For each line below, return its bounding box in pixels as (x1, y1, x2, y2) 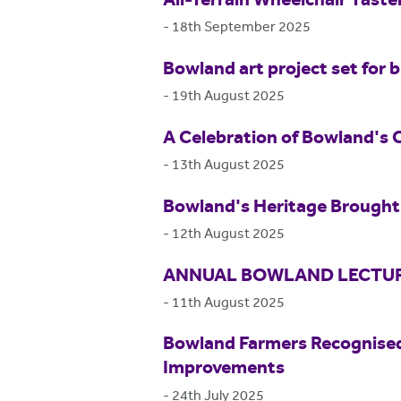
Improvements (163, 354, 285, 384)
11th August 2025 (172, 293, 285, 314)
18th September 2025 (172, 17, 311, 38)
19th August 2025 (172, 86, 285, 107)
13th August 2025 (172, 155, 285, 176)
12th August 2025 (172, 224, 285, 245)
